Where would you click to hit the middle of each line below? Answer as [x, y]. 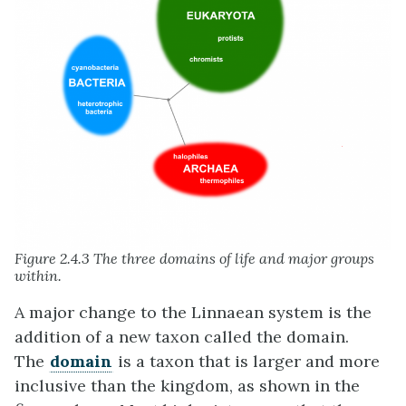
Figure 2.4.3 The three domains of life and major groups [194, 259]
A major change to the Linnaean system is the [193, 313]
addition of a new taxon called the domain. [182, 337]
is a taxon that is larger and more [246, 362]
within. [38, 276]
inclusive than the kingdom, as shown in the [187, 386]
